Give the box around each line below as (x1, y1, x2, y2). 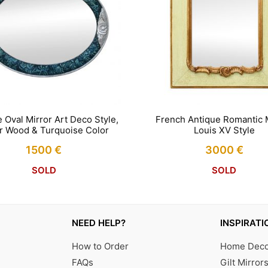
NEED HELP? (72, 217, 126, 229)
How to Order (72, 240, 129, 252)
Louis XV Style (193, 124, 255, 136)
